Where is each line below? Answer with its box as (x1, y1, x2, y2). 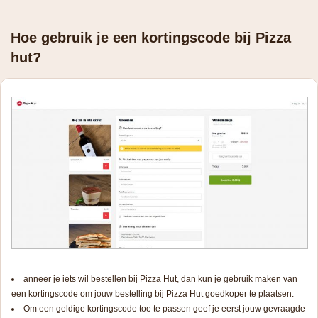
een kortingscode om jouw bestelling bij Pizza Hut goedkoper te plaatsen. (11, 288, 294, 299)
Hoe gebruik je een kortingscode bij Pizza (11, 30, 291, 45)
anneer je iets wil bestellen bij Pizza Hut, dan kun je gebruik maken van (23, 273, 297, 284)
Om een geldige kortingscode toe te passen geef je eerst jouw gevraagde (23, 303, 305, 314)
